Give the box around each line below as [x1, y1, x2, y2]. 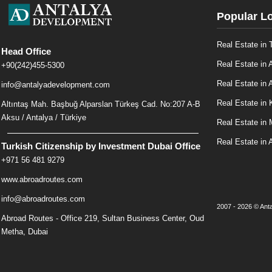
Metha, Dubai [1, 227, 48, 236]
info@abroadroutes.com [1, 194, 85, 203]
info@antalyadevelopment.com [1, 80, 110, 89]
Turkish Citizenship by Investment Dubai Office [1, 141, 200, 151]
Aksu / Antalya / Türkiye [1, 113, 86, 122]
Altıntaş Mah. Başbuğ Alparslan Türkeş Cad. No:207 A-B [1, 100, 200, 109]
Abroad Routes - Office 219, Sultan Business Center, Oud [1, 214, 204, 223]
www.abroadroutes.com [1, 175, 83, 184]
